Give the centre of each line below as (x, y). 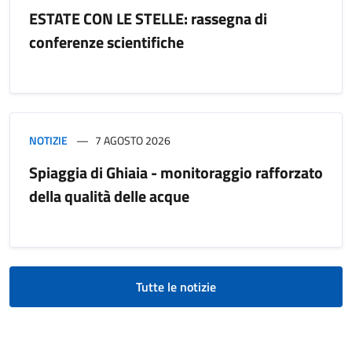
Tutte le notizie (176, 286)
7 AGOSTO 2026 (133, 140)
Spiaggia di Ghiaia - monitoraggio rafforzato (176, 172)
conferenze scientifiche (106, 42)
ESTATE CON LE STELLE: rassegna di (148, 18)
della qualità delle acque (109, 196)
